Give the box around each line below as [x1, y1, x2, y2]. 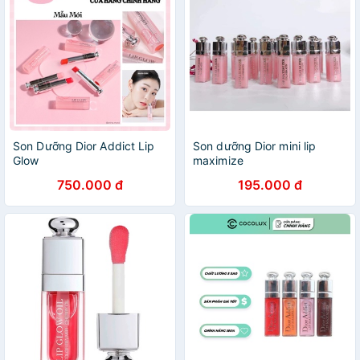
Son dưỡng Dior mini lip [193, 139, 317, 153]
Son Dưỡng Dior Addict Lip [13, 139, 155, 153]
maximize [193, 153, 243, 167]
